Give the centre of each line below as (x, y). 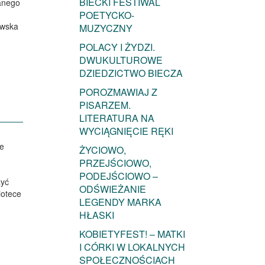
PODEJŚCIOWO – (118, 176)
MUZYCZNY (106, 28)
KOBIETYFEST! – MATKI (132, 234)
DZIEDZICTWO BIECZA (131, 73)
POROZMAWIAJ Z (118, 92)
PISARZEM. (105, 105)
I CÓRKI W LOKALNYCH (132, 247)
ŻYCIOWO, (102, 150)
